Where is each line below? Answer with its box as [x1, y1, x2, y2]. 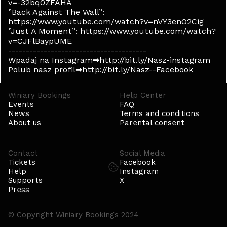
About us [8, 118, 41, 127]
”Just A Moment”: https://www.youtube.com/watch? [8, 26, 216, 36]
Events [8, 100, 34, 109]
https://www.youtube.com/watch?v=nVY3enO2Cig [8, 17, 204, 26]
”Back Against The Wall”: [8, 7, 104, 17]
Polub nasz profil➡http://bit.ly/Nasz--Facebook [8, 65, 193, 74]
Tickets [8, 158, 35, 167]
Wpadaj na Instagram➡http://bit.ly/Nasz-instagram [8, 55, 210, 65]
